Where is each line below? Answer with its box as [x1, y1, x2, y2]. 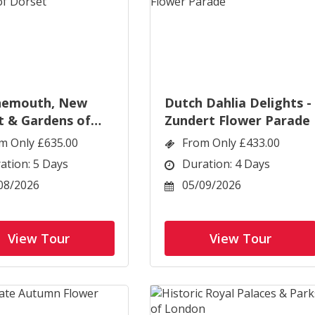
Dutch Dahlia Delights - [165, 94, 311, 111]
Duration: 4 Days [182, 156, 270, 172]
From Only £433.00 [182, 135, 280, 150]
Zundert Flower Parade [165, 112, 310, 129]
